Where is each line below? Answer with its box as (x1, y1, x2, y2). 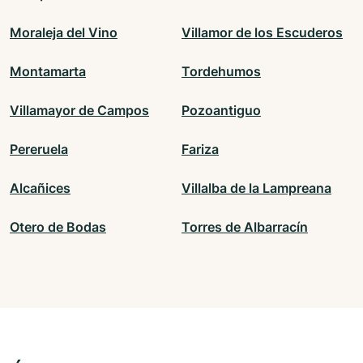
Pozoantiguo (181, 102, 261, 119)
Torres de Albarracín (181, 219, 308, 236)
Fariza (181, 141, 219, 158)
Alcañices (10, 180, 70, 197)
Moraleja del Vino (10, 24, 117, 41)
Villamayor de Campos (10, 102, 149, 119)
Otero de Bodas (10, 219, 106, 236)
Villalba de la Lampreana (181, 180, 331, 197)
